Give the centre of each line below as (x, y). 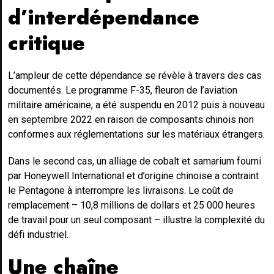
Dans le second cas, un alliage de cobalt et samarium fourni (135, 161)
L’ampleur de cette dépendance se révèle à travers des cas (135, 75)
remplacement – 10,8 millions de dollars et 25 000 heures (131, 205)
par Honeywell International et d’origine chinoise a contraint (133, 176)
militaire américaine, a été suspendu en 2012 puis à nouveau (136, 105)
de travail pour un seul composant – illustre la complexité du (136, 220)
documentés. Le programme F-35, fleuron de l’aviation (123, 90)
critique (46, 43)
